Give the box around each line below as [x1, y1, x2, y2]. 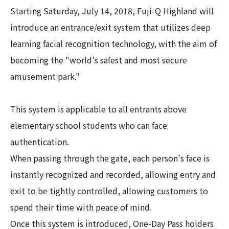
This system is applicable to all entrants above [10, 103, 187, 115]
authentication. [10, 135, 69, 148]
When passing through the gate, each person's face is [10, 152, 210, 164]
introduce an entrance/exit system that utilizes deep [10, 21, 211, 33]
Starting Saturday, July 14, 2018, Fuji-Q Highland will [10, 5, 214, 17]
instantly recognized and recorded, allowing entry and [10, 168, 216, 180]
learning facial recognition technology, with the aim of [10, 37, 217, 50]
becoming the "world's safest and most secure [10, 54, 187, 66]
